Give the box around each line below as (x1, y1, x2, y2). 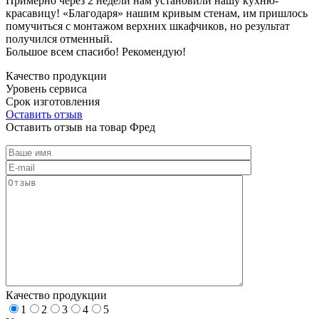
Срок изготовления (6, 95, 100, 108)
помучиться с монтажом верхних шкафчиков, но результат (6, 19, 290, 32)
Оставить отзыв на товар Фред (6, 120, 155, 133)
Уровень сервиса (6, 82, 87, 95)
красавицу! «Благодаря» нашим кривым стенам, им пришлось (6, 6, 308, 19)
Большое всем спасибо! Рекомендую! (6, 45, 186, 58)
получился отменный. (6, 32, 113, 45)
